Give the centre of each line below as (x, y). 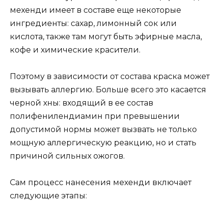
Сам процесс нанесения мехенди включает (101, 183)
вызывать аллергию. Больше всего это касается (108, 89)
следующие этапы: (48, 196)
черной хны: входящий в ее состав (82, 103)
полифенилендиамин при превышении (95, 116)
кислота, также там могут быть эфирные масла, (106, 36)
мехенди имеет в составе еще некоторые (96, 10)
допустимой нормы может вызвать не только (103, 129)
